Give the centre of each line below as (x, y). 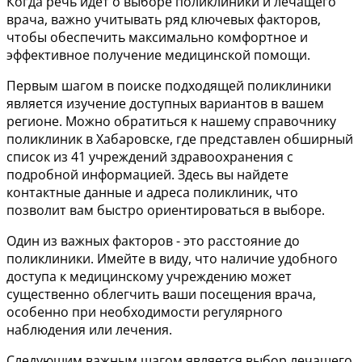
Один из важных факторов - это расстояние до (153, 241)
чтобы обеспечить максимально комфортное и (157, 37)
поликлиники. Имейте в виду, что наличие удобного (172, 259)
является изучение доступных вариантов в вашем (165, 103)
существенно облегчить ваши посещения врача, (161, 294)
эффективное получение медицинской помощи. (158, 55)
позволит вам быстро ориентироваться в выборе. (166, 210)
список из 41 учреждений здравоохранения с (150, 157)
